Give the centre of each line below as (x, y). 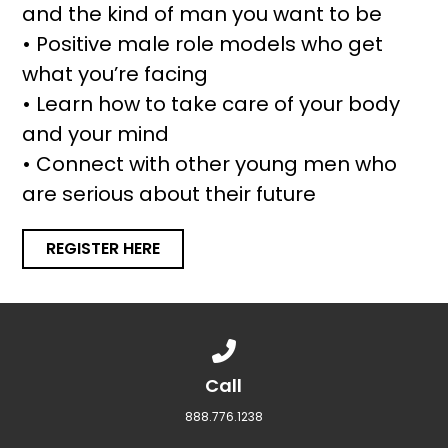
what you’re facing (115, 73)
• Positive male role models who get (203, 43)
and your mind (96, 133)
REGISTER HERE (103, 248)
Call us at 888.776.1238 (309, 346)
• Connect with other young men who (210, 163)
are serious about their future (169, 193)
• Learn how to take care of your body (211, 103)
